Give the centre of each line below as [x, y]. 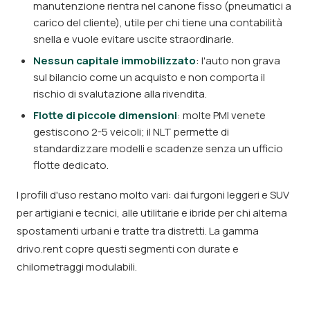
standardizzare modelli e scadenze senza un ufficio [158, 148]
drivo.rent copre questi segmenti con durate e [128, 249]
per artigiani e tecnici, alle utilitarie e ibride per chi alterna [152, 213]
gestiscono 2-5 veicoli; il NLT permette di [131, 132]
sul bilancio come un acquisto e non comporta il [149, 77]
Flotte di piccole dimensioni [105, 115]
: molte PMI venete [221, 115]
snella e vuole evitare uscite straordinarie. [134, 39]
